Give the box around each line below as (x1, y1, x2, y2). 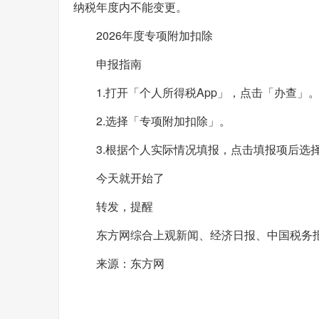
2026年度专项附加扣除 (96, 26, 213, 43)
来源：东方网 (96, 254, 164, 271)
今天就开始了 (96, 169, 164, 186)
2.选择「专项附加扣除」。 (96, 112, 231, 129)
